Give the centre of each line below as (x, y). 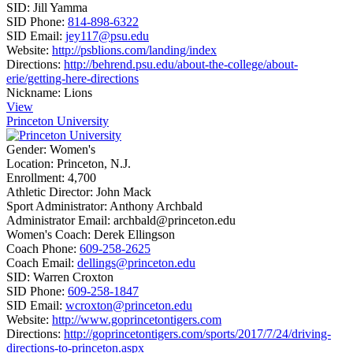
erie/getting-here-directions (72, 78)
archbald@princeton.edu (175, 220)
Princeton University (58, 121)
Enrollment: (35, 177)
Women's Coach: (48, 234)
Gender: (26, 149)
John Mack (124, 191)
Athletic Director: (50, 191)
